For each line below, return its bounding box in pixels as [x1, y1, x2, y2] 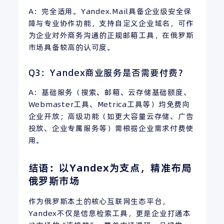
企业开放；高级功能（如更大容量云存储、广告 [28, 110, 194, 121]
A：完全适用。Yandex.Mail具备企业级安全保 [28, 5, 191, 16]
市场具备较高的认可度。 [28, 41, 115, 52]
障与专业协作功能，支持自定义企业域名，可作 [28, 17, 194, 28]
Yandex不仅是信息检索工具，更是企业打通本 [28, 207, 191, 218]
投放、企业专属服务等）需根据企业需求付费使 [28, 122, 194, 133]
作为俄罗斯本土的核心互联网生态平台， [28, 195, 170, 206]
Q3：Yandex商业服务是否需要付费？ [28, 66, 187, 79]
